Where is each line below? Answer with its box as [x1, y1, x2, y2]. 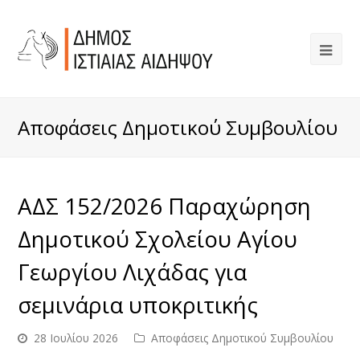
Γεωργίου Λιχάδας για [18, 256, 247, 287]
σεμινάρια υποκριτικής [18, 289, 259, 320]
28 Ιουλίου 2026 [34, 330, 119, 346]
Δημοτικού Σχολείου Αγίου [18, 223, 298, 254]
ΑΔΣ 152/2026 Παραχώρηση [18, 190, 312, 221]
